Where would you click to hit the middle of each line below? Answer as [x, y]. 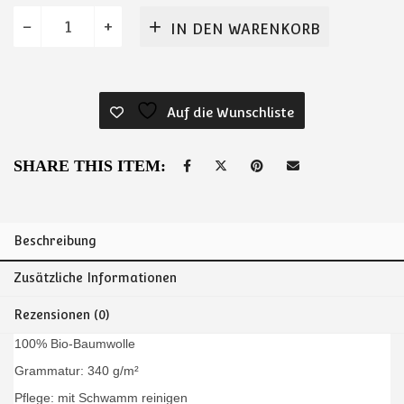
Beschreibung [55, 241]
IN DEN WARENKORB [245, 29]
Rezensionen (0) [61, 315]
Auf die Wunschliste [230, 113]
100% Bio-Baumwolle [75, 344]
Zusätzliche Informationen [95, 278]
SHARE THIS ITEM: [90, 166]
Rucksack [41, 15]
